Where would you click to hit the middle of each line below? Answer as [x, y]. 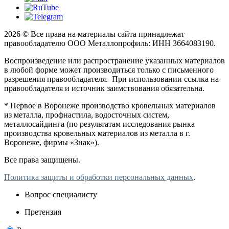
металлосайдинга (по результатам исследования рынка [99, 124]
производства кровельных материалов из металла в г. [97, 133]
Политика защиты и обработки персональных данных [99, 177]
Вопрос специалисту [61, 194]
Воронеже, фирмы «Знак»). [52, 142]
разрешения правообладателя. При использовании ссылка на [111, 79]
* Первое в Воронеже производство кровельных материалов [110, 105]
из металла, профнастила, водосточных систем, [87, 114]
